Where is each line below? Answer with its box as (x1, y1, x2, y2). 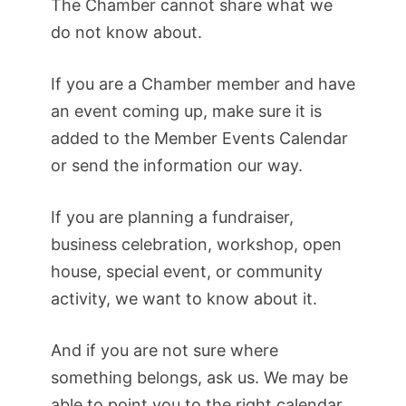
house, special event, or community (51, 262, 323, 282)
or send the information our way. (51, 156, 303, 176)
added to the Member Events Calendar (51, 129, 348, 149)
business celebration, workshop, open (51, 235, 342, 255)
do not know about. (51, 23, 202, 43)
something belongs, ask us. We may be (51, 368, 348, 388)
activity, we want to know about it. (51, 289, 317, 309)
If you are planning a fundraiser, (51, 208, 294, 227)
